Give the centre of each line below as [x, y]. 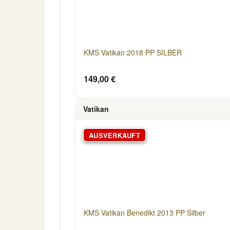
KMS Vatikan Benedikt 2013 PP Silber [145, 213]
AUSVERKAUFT [114, 135]
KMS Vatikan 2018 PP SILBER [133, 52]
